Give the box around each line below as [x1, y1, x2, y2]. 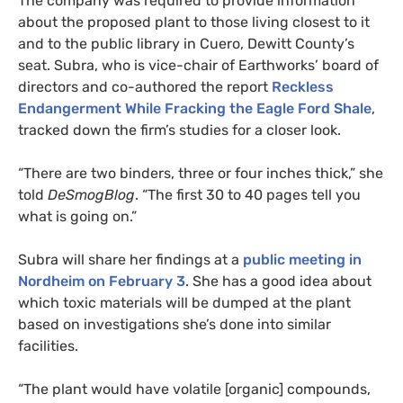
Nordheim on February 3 [18, 272, 185, 290]
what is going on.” [18, 207, 137, 225]
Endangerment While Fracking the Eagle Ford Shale [18, 99, 372, 117]
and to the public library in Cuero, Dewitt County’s [18, 34, 354, 52]
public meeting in [243, 250, 362, 268]
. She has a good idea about [185, 272, 372, 290]
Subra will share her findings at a [18, 250, 243, 268]
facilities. [18, 336, 85, 354]
